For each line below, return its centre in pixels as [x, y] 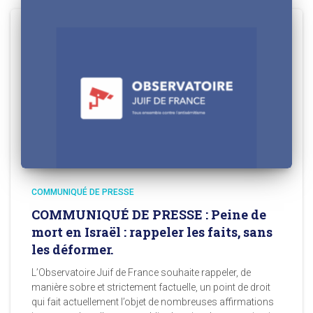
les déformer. [72, 250]
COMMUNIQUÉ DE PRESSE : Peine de [149, 215]
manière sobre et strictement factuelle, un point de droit [151, 287]
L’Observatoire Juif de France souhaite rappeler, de [141, 273]
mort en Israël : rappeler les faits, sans [152, 232]
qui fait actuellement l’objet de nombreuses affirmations [153, 302]
